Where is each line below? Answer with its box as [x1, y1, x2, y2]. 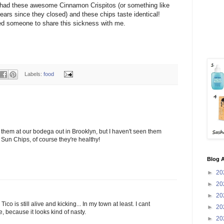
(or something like [116, 1, 169, 9]
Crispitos [90, 1, 116, 9]
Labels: [24, 70, 44, 77]
